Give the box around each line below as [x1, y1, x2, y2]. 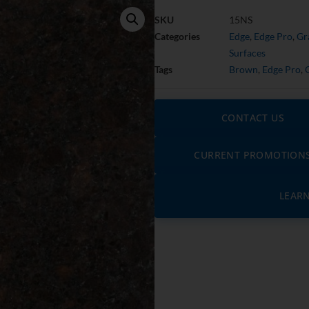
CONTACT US [221, 111, 284, 125]
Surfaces [229, 47, 266, 59]
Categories [154, 30, 200, 43]
